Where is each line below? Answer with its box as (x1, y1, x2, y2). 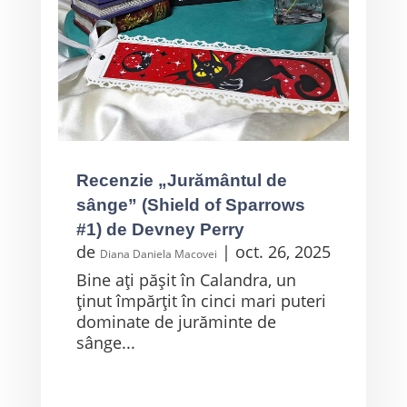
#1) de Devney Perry (75, 220, 244, 240)
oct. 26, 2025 (234, 241, 331, 263)
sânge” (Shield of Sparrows (75, 195, 305, 215)
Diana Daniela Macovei (99, 246, 217, 263)
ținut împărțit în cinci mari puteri (75, 290, 326, 313)
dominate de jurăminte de (75, 311, 276, 333)
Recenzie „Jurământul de (75, 171, 287, 191)
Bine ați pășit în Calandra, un (75, 269, 296, 292)
